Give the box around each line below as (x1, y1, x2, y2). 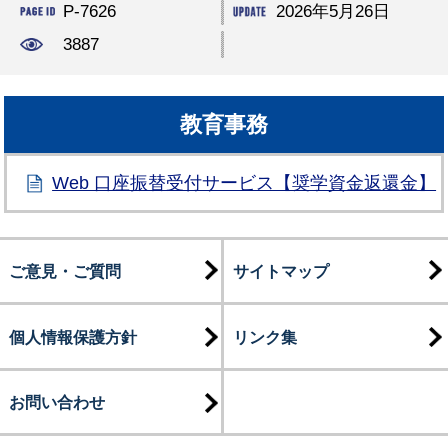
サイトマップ (232, 262, 329, 281)
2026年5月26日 (275, 2, 390, 22)
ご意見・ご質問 (8, 262, 121, 281)
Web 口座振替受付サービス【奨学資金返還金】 (52, 172, 437, 193)
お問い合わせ (8, 393, 105, 412)
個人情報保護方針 (8, 327, 137, 346)
